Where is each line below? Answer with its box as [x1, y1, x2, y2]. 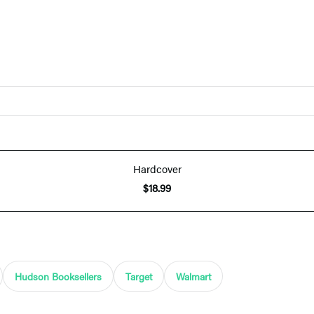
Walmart [176, 268, 211, 283]
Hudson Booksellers [15, 268, 102, 283]
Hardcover [132, 161, 182, 176]
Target [125, 268, 152, 283]
